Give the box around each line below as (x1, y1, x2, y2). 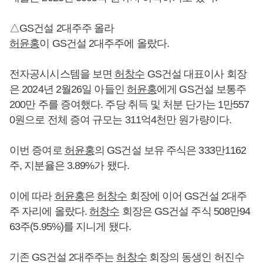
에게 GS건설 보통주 (157, 83, 247, 95)
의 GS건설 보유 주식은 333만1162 (95, 144, 247, 156)
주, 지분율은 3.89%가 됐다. (9, 159, 129, 171)
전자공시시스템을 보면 (9, 68, 115, 80)
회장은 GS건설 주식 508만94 (119, 205, 251, 217)
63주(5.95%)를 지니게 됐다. (9, 220, 131, 232)
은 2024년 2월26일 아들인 (9, 83, 127, 95)
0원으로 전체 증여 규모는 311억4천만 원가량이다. (9, 113, 231, 126)
